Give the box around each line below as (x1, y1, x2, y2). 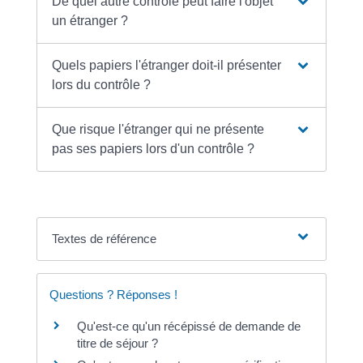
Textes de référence (52, 231, 157, 246)
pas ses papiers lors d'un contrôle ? (52, 141, 255, 156)
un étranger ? (52, 13, 129, 28)
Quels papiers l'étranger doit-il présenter (52, 58, 282, 72)
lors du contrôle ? (52, 77, 152, 92)
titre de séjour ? (76, 335, 158, 350)
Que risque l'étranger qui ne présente (52, 122, 265, 136)
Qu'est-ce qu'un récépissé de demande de (76, 318, 301, 333)
